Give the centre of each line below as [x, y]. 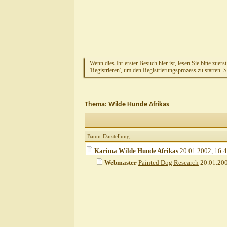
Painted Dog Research [168, 163]
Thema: [97, 105]
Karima [106, 151]
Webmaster [121, 163]
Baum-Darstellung [108, 137]
